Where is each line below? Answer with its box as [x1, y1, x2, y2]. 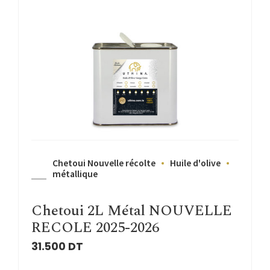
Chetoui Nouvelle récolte [52, 157, 155, 169]
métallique [52, 168, 98, 180]
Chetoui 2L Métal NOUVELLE [31, 200, 232, 222]
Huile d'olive [170, 157, 221, 169]
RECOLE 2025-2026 [31, 217, 159, 239]
